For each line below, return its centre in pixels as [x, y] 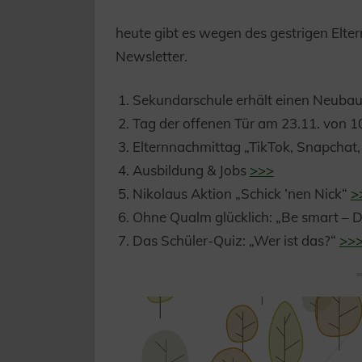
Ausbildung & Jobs [191, 170]
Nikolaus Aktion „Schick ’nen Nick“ [241, 194]
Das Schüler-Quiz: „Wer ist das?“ [236, 241]
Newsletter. [151, 56]
